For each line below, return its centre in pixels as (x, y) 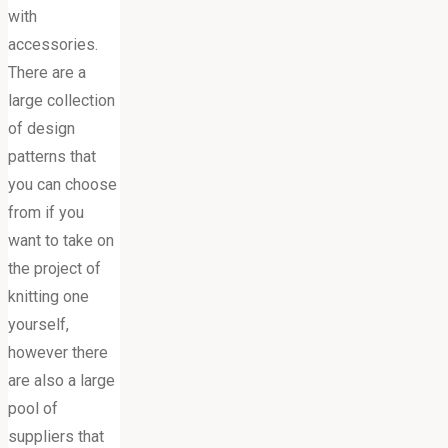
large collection (61, 100)
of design (41, 128)
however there (58, 352)
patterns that (52, 156)
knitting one (48, 296)
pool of (33, 408)
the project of (54, 268)
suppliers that (56, 436)
